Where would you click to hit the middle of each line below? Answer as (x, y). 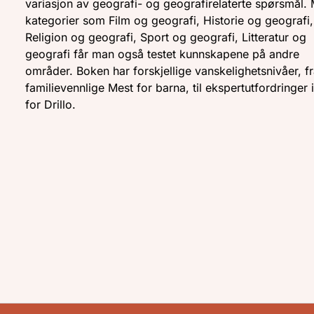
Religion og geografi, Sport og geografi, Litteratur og (166, 37)
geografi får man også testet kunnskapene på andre (163, 54)
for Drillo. (51, 105)
